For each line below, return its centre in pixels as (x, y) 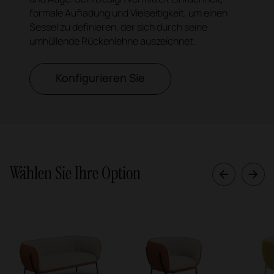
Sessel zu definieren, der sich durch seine (118, 27)
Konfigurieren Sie (100, 78)
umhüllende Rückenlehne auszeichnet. (113, 41)
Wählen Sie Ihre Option (75, 173)
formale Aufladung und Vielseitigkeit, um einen (128, 13)
